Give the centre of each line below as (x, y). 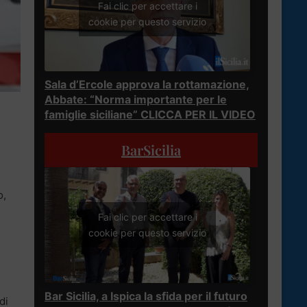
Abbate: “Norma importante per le (136, 99)
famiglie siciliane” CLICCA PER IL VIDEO (150, 114)
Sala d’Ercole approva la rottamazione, (147, 84)
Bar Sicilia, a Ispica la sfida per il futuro (146, 296)
